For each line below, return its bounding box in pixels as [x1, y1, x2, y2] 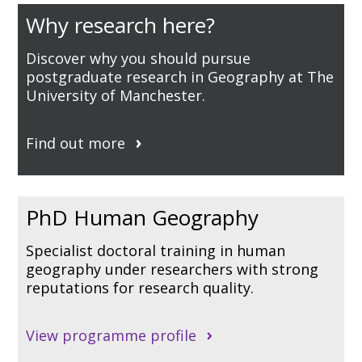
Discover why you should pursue [26, 48, 251, 68]
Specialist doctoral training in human [26, 240, 286, 260]
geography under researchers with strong [26, 259, 319, 279]
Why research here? [26, 10, 216, 40]
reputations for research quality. [26, 277, 255, 297]
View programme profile [26, 325, 197, 345]
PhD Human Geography [26, 202, 259, 232]
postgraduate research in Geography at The [26, 66, 335, 86]
